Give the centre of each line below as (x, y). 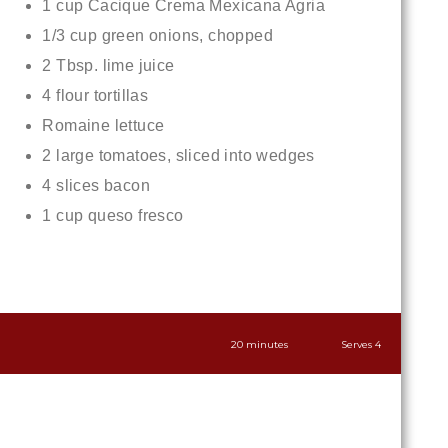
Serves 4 (360, 344)
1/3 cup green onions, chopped (157, 35)
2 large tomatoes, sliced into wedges (178, 155)
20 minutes (259, 344)
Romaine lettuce (103, 125)
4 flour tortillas (95, 95)
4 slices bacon (96, 185)
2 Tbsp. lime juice (108, 65)
